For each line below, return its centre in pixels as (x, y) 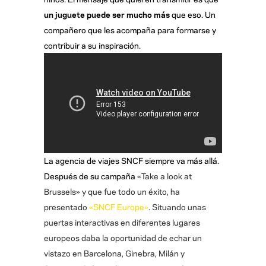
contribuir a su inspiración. (92, 45)
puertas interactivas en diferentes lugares (122, 222)
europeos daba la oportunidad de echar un (123, 237)
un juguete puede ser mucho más (108, 14)
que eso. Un (194, 14)
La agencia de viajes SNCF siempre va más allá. (132, 160)
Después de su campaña (91, 176)
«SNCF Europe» (119, 207)
